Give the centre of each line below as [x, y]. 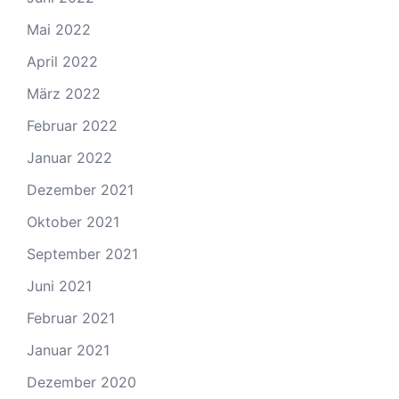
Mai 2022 [59, 29]
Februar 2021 [71, 318]
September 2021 [82, 253]
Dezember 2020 [81, 382]
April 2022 [62, 61]
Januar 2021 [68, 350]
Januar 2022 [69, 157]
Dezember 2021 [80, 189]
